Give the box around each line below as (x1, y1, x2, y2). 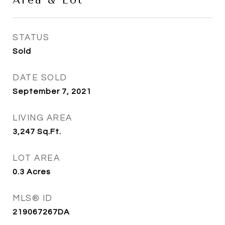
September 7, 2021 (13, 87, 91, 95)
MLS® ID (13, 194, 53, 203)
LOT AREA (13, 154, 60, 163)
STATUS (13, 33, 49, 42)
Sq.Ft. (37, 128, 61, 136)
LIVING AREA (13, 114, 72, 123)
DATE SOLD (13, 73, 67, 82)
